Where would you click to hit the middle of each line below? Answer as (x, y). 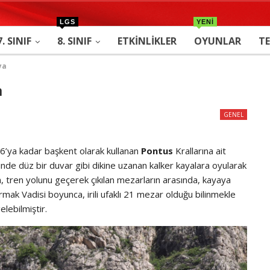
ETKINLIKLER (147, 41)
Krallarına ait (199, 151)
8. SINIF (74, 41)
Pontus (155, 151)
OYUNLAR (217, 41)
